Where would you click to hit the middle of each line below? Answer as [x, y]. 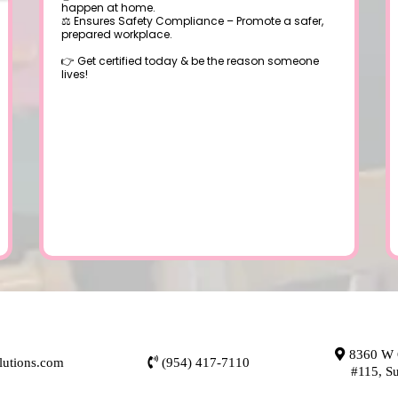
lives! [75, 74]
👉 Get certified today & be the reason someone [190, 61]
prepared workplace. [117, 34]
